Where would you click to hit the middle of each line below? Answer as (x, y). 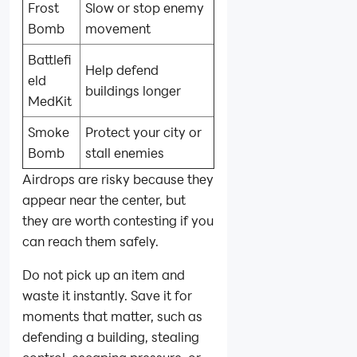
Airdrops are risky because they (118, 178)
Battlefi (50, 59)
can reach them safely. (90, 241)
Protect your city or (144, 131)
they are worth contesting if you (118, 220)
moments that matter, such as (112, 316)
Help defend (122, 69)
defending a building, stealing (111, 336)
